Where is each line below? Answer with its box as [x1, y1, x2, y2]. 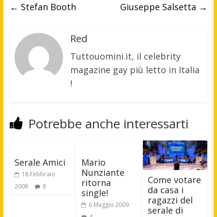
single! [81, 187, 108, 199]
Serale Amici [14, 156, 65, 169]
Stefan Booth [18, 1, 76, 13]
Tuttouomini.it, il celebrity [70, 50, 181, 62]
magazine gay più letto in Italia [70, 64, 200, 76]
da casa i [148, 184, 184, 196]
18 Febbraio [21, 170, 55, 179]
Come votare [148, 174, 201, 186]
